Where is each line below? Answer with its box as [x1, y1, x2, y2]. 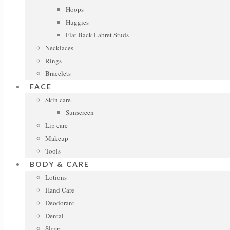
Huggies [66, 17, 89, 27]
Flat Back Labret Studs [66, 30, 129, 40]
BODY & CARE [30, 160, 89, 168]
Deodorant [45, 198, 74, 207]
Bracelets [45, 69, 71, 78]
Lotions [45, 172, 67, 182]
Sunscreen [66, 108, 94, 117]
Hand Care [45, 185, 74, 195]
